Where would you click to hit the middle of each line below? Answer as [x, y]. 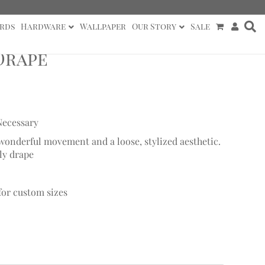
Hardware [43, 26]
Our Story [154, 26]
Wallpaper [103, 26]
